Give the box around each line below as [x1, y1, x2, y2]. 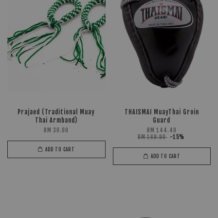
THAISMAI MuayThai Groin [124, 109, 199, 116]
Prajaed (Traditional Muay [18, 109, 95, 116]
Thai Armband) [35, 117, 78, 125]
